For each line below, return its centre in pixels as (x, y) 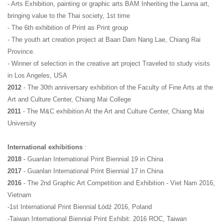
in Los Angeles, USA (37, 76)
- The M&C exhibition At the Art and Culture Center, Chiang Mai (112, 111)
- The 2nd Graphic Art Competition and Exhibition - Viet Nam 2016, (119, 183)
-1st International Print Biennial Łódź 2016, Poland (80, 207)
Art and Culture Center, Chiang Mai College (69, 100)
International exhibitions (45, 147)
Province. (21, 52)
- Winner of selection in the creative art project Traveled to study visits (109, 64)
